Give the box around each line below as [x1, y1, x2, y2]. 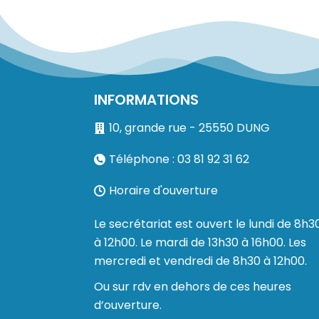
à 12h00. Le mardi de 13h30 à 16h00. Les [94, 234, 306, 251]
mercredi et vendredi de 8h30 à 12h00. [94, 253, 307, 269]
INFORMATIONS [94, 90, 199, 110]
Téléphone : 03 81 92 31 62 [109, 151, 249, 167]
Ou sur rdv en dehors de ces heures [94, 278, 291, 295]
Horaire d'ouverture [109, 182, 218, 199]
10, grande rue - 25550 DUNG [109, 120, 270, 136]
